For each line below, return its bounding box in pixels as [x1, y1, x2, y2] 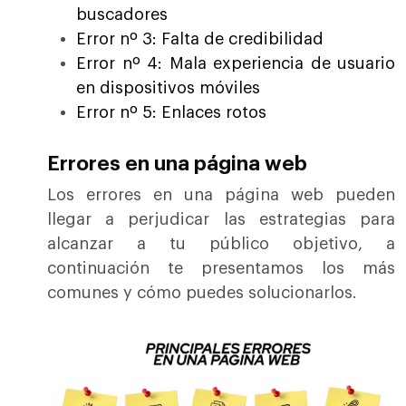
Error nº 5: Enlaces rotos [76, 104, 266, 121]
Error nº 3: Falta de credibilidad [76, 31, 324, 48]
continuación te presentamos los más [47, 260, 395, 277]
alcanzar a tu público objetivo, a [47, 236, 395, 253]
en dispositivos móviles [76, 80, 260, 97]
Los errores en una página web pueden [47, 187, 395, 204]
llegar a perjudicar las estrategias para [47, 211, 395, 228]
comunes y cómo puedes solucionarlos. [47, 285, 366, 302]
